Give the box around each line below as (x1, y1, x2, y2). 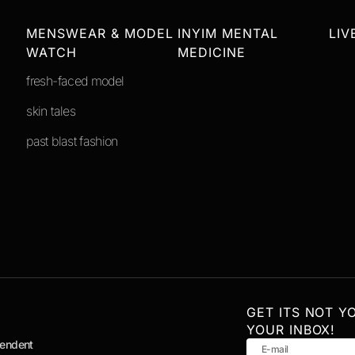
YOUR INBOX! (246, 322, 336, 338)
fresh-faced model (26, 73, 124, 90)
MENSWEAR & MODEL (26, 25, 174, 42)
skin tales (26, 103, 75, 120)
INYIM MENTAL (177, 25, 278, 42)
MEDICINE (177, 44, 246, 61)
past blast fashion (26, 133, 118, 150)
